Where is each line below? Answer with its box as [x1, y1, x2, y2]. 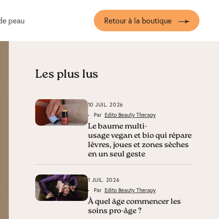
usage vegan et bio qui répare [88, 132, 192, 140]
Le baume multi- [88, 123, 147, 131]
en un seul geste [88, 151, 145, 158]
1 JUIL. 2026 [88, 176, 120, 183]
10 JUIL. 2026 [88, 101, 123, 108]
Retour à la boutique [104, 15, 172, 25]
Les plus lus [35, 69, 98, 81]
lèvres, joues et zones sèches [88, 141, 189, 149]
